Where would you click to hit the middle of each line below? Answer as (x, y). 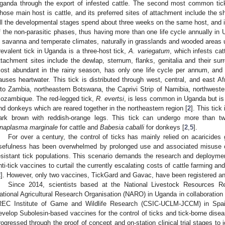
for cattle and (79, 127)
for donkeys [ (164, 127)
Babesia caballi (122, 127)
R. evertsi (110, 98)
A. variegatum (149, 51)
